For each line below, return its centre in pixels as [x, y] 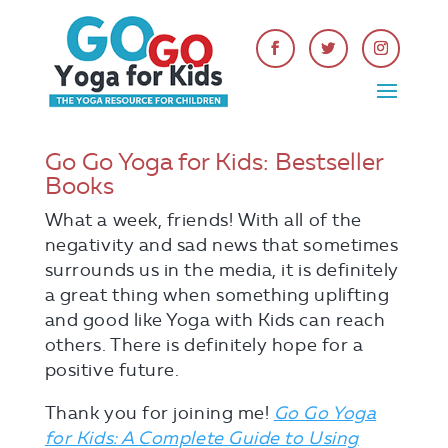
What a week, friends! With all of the [203, 220]
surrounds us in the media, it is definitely [222, 270]
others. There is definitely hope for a [204, 345]
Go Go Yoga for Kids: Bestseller [213, 161]
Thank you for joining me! [159, 413]
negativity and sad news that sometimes [221, 245]
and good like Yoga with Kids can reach [215, 320]
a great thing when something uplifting [217, 295]
